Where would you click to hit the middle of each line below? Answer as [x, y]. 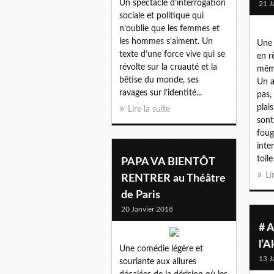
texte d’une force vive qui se [172, 54]
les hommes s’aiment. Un [166, 41]
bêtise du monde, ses [159, 80]
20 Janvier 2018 [147, 209]
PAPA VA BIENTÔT [168, 162]
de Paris [141, 195]
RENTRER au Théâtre [173, 178]
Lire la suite [149, 109]
